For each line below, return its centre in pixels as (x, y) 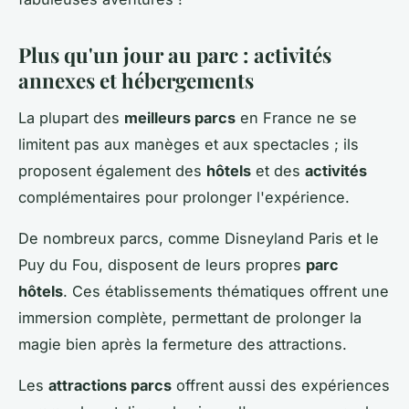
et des (278, 170)
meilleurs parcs (180, 117)
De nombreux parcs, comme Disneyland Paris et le (199, 238)
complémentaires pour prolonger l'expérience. (184, 197)
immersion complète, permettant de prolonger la (190, 317)
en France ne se (296, 117)
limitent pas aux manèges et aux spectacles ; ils (189, 144)
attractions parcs (110, 385)
